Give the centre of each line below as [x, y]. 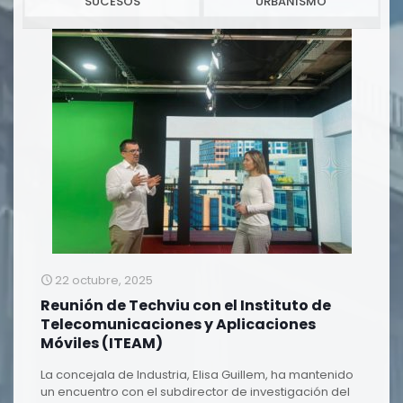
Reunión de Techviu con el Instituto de [186, 305]
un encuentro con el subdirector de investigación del [195, 392]
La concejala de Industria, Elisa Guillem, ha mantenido [197, 375]
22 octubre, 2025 [104, 280]
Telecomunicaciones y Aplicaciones [178, 324]
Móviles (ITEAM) [102, 343]
